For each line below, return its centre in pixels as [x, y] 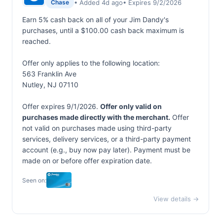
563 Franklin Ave [49, 74]
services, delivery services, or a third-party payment [107, 139]
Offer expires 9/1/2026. [61, 106]
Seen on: [34, 180]
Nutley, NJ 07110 [50, 85]
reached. [37, 41]
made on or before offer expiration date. [87, 161]
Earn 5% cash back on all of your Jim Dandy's [95, 19]
